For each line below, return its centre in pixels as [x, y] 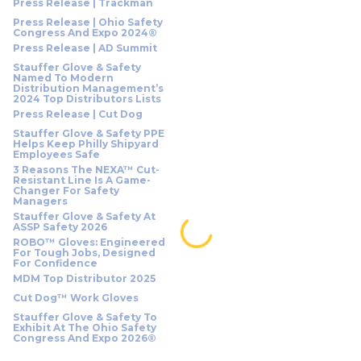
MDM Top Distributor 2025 [84, 278]
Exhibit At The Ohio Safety [85, 328]
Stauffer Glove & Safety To [85, 317]
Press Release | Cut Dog [78, 114]
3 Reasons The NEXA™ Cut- [86, 170]
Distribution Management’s [88, 88]
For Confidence [55, 263]
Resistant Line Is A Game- [82, 180]
